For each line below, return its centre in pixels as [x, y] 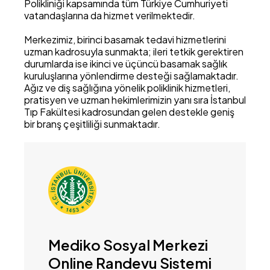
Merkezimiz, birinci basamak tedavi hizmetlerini [125, 39]
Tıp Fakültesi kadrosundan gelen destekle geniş [129, 112]
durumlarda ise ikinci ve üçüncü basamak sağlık [126, 64]
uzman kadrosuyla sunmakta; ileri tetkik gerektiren [134, 52]
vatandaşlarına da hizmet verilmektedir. [110, 15]
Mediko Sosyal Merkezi [128, 245]
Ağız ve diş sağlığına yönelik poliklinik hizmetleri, [127, 88]
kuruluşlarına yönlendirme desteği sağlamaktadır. [131, 76]
